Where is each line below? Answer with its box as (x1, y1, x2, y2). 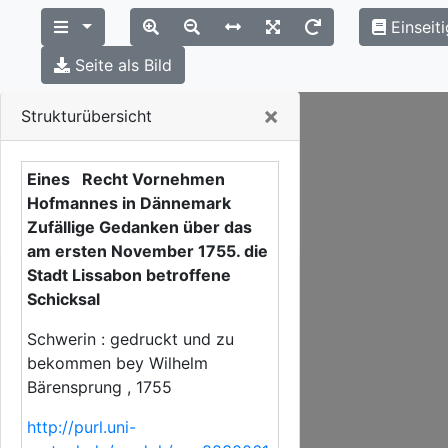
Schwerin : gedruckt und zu (27, 329, 234, 349)
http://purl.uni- (27, 417, 136, 437)
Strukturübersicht (21, 106, 152, 126)
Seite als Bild (75, 55, 172, 75)
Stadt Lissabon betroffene (27, 265, 231, 285)
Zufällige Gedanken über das (27, 217, 252, 237)
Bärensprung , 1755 (27, 377, 172, 397)
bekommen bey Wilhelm (27, 353, 208, 373)
